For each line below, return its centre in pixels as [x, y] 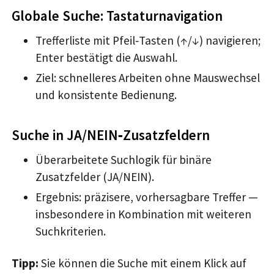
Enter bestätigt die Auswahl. [106, 58]
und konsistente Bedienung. [106, 95]
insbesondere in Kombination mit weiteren [143, 214]
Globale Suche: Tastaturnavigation [117, 15]
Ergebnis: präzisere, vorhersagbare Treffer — [146, 197]
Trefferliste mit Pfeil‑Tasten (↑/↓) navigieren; [148, 41]
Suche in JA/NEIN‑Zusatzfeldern [111, 135]
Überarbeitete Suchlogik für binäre [123, 159]
